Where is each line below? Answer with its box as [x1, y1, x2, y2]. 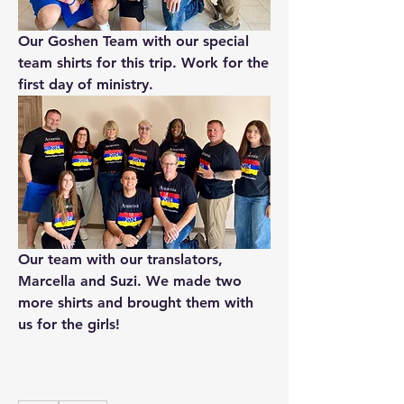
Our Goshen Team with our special [18, 32, 249, 50]
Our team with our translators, [18, 250, 223, 268]
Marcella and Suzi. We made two [18, 271, 242, 289]
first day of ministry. [18, 75, 153, 93]
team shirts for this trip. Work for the [18, 53, 269, 71]
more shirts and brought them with [18, 293, 253, 311]
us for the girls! [18, 315, 120, 333]
